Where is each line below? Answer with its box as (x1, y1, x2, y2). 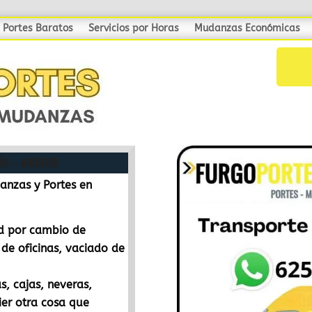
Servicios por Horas (88, 22, 179, 34)
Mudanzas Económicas (194, 22, 300, 34)
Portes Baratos (3, 22, 73, 34)
